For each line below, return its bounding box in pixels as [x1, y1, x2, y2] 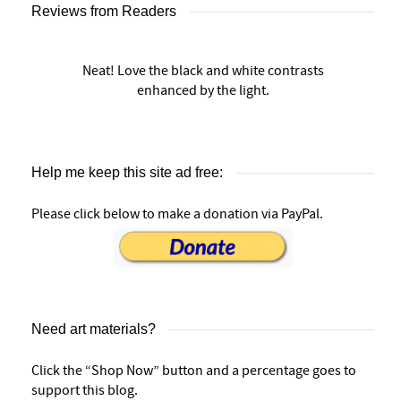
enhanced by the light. [136, 81, 269, 100]
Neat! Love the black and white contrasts [81, 62, 324, 81]
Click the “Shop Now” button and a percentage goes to [31, 362, 356, 380]
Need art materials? [31, 321, 156, 337]
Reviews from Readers [31, 4, 176, 20]
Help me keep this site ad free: [31, 165, 223, 181]
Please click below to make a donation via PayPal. [31, 205, 323, 224]
